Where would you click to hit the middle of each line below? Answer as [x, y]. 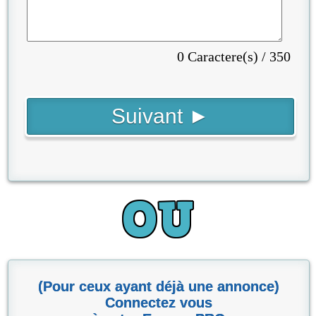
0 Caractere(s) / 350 [234, 57]
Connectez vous [158, 302]
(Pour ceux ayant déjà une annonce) [158, 286]
